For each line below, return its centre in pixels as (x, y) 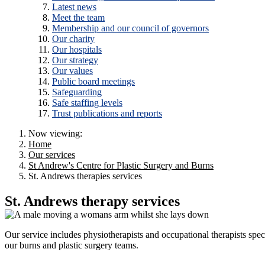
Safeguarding (77, 92)
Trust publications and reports (107, 114)
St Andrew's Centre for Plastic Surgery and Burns (121, 166)
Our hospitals (77, 50)
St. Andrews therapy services (92, 201)
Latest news (74, 7)
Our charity (73, 39)
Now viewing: (55, 134)
